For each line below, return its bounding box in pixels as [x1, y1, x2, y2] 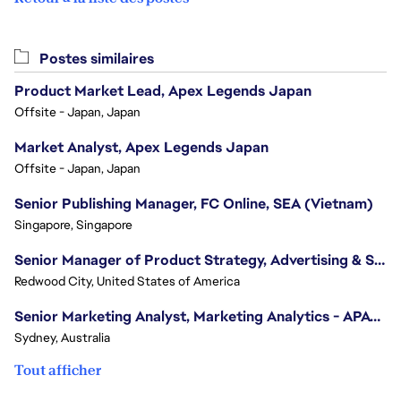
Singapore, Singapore [14, 217, 132, 233]
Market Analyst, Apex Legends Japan [14, 138, 269, 157]
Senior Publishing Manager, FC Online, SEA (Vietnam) [14, 194, 373, 213]
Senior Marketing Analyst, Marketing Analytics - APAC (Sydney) [370, 307, 380, 326]
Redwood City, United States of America [14, 273, 240, 289]
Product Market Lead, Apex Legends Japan [14, 81, 311, 100]
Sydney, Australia [14, 329, 110, 346]
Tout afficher [14, 361, 101, 380]
